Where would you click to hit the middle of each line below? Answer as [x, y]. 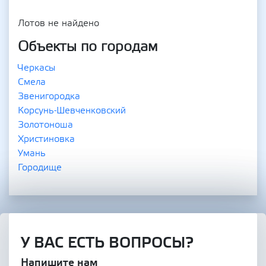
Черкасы [37, 68]
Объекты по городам [88, 47]
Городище [40, 167]
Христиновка [46, 139]
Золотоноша [45, 125]
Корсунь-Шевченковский [72, 110]
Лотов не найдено [58, 23]
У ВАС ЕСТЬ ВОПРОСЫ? [107, 243]
